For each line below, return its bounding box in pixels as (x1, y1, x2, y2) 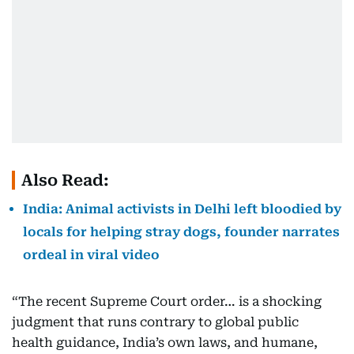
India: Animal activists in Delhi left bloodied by (23, 201, 341, 217)
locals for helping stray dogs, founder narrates (23, 224, 340, 239)
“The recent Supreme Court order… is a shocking (12, 294, 322, 309)
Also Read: (21, 171, 109, 190)
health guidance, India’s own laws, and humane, (12, 335, 318, 350)
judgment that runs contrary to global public (12, 314, 299, 330)
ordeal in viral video (23, 247, 160, 262)
